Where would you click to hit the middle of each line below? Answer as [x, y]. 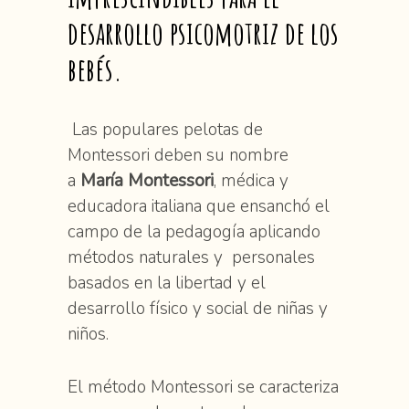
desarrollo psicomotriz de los [203, 32]
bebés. [95, 69]
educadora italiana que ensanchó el [199, 206]
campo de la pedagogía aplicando [194, 232]
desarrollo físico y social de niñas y [198, 309]
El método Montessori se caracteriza [203, 387]
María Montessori [147, 181]
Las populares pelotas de [165, 130]
